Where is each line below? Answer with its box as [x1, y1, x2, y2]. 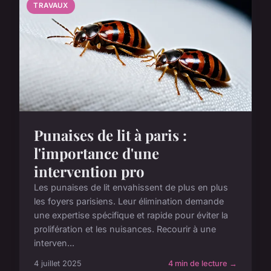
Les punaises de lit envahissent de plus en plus [34, 181, 228, 192]
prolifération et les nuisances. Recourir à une [34, 223, 216, 234]
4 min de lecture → [168, 258, 237, 268]
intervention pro [34, 161, 145, 181]
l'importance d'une [34, 143, 159, 163]
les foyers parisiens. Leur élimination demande [34, 195, 224, 206]
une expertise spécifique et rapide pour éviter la [34, 209, 228, 220]
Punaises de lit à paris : [34, 125, 187, 145]
